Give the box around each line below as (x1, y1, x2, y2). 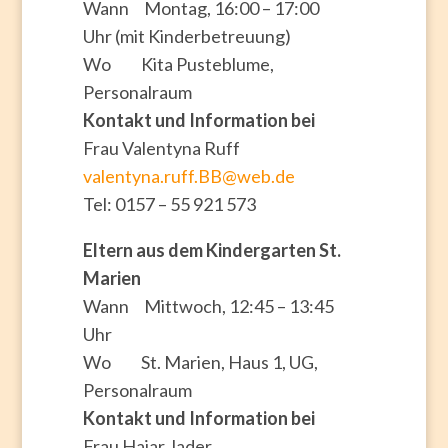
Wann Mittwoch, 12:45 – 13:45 (82, 294, 334, 317)
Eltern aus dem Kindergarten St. (82, 238, 341, 261)
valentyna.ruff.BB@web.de (82, 164, 295, 187)
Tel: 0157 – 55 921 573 (82, 192, 256, 215)
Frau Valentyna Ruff (82, 136, 240, 159)
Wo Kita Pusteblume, (82, 52, 274, 75)
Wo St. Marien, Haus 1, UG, (82, 350, 318, 373)
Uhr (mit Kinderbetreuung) (82, 24, 291, 47)
